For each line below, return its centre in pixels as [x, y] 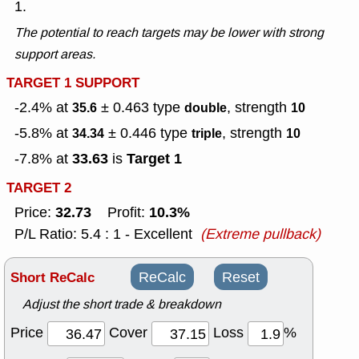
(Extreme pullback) [260, 234]
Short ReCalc [52, 278]
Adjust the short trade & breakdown [122, 305]
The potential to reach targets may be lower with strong [169, 33]
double [206, 108]
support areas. [55, 54]
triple [207, 134]
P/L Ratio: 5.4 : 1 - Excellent [103, 234]
